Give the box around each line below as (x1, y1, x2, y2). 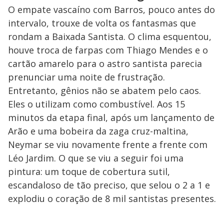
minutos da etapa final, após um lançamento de (8, 111, 214, 124)
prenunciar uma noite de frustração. (8, 71, 165, 83)
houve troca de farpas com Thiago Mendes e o (8, 44, 208, 56)
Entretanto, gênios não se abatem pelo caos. (8, 84, 201, 97)
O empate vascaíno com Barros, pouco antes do (8, 3, 215, 16)
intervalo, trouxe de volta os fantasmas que (8, 17, 196, 29)
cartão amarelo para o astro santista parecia (8, 57, 202, 70)
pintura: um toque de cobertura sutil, (8, 165, 170, 178)
